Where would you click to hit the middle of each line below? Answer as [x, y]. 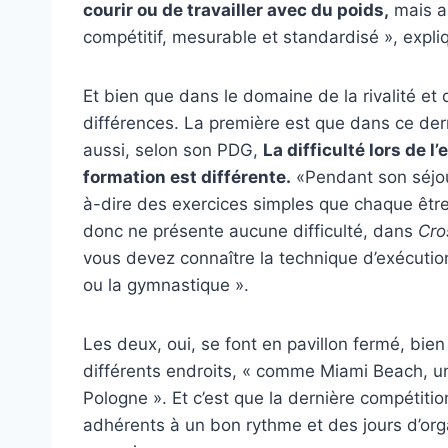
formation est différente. [187, 176]
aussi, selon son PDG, [173, 149]
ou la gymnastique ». [166, 284]
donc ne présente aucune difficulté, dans [250, 230]
